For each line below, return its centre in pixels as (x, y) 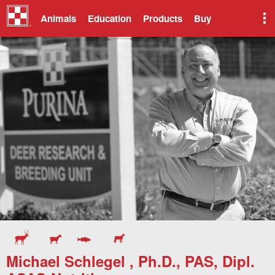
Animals (58, 18)
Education (110, 18)
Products (163, 18)
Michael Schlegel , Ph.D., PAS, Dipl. (130, 261)
